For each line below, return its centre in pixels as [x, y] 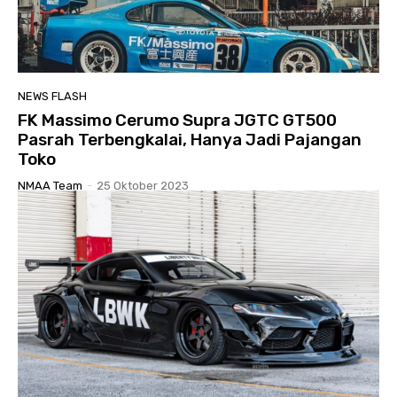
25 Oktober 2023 [143, 185]
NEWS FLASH [52, 96]
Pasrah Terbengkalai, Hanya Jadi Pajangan [190, 139]
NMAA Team [50, 185]
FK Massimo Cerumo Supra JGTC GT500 [177, 120]
